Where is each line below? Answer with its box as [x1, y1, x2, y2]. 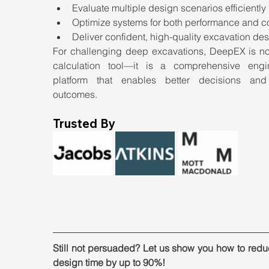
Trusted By [53, 116, 115, 131]
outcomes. [53, 88, 97, 100]
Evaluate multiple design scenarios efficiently [72, 2, 266, 14]
